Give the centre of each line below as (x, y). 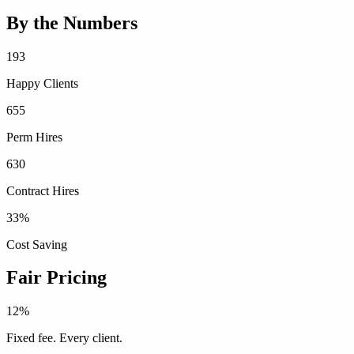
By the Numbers (72, 23)
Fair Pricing (56, 278)
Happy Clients (42, 83)
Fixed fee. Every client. (64, 338)
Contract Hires (43, 190)
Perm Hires (34, 137)
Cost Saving (37, 244)
